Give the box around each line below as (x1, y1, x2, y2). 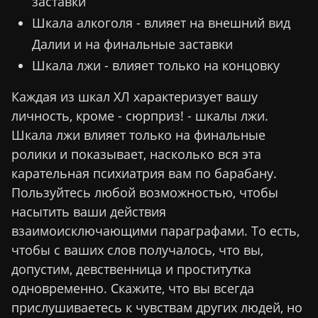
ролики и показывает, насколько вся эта (11, 146, 261, 163)
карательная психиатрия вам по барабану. (11, 165, 277, 182)
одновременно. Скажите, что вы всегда (11, 280, 254, 297)
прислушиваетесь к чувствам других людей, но (11, 299, 302, 317)
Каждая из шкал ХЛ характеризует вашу (11, 88, 258, 106)
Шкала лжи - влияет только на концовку (31, 57, 280, 75)
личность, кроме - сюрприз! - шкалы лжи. (11, 107, 268, 125)
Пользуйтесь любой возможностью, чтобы (11, 184, 278, 202)
